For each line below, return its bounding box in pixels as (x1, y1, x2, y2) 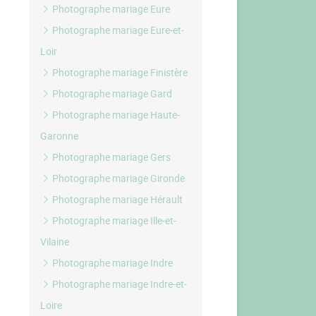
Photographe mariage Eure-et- (50, 23, 185, 37)
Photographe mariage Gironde (50, 171, 186, 185)
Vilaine (40, 235, 70, 248)
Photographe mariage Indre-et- (50, 277, 188, 291)
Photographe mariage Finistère (50, 66, 188, 79)
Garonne (40, 129, 79, 142)
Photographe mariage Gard (50, 87, 173, 100)
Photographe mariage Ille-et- (50, 214, 177, 227)
